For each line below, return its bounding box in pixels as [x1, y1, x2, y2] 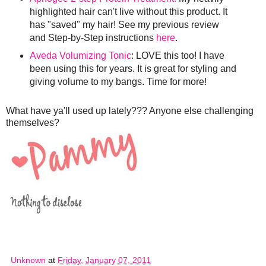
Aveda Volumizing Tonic [29, 50, 131, 61]
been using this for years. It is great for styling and [29, 64, 236, 74]
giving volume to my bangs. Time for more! [29, 77, 209, 87]
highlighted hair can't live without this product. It [29, 7, 227, 17]
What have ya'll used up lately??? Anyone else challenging [6, 106, 254, 116]
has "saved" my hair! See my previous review [29, 20, 219, 30]
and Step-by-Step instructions [29, 33, 156, 43]
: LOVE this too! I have [131, 50, 224, 61]
